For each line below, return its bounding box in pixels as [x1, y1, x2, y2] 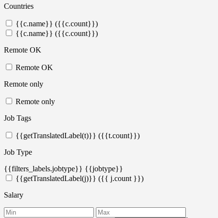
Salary [4, 190, 23, 199]
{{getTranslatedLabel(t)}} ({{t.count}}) [16, 131, 140, 140]
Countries [4, 1, 34, 10]
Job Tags [4, 113, 31, 122]
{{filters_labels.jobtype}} [4, 164, 83, 173]
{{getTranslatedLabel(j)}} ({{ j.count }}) [16, 174, 144, 182]
